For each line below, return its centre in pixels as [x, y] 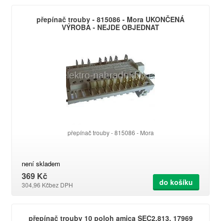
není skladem [41, 164]
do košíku [176, 182]
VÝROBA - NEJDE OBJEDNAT [110, 27]
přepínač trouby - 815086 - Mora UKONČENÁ [110, 19]
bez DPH [61, 185]
